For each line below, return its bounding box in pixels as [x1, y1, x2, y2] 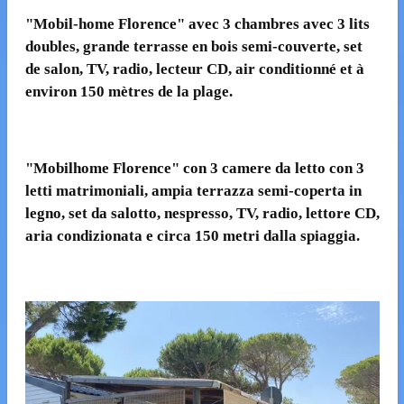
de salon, [24, 60, 83, 78]
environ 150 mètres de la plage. [24, 83, 233, 101]
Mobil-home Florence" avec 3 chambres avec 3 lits [32, 15, 370, 33]
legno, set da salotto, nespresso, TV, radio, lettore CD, [24, 205, 380, 223]
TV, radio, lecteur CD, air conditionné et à [82, 60, 364, 78]
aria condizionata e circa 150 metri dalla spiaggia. [24, 227, 360, 245]
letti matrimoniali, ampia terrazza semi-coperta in [24, 182, 362, 200]
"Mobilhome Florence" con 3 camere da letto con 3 [24, 160, 364, 178]
